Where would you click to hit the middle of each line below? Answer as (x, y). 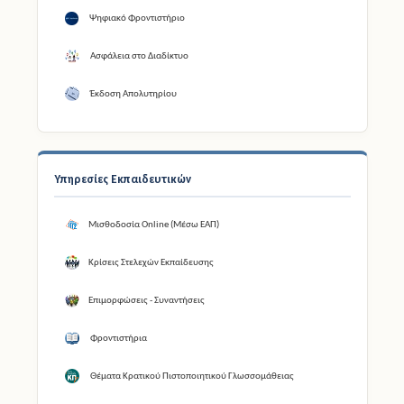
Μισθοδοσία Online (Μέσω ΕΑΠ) (154, 225)
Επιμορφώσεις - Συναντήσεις (147, 300)
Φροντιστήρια (118, 338)
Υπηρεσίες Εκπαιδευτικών (123, 179)
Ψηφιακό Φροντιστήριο (136, 18)
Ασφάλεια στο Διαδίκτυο (138, 56)
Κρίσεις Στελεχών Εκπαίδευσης (151, 262)
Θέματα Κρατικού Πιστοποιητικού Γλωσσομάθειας (191, 376)
